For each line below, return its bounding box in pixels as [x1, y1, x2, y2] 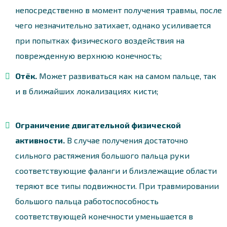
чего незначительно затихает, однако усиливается [15, 20, 211, 30]
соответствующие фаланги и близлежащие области [15, 165, 217, 175]
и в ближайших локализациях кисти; [15, 86, 158, 96]
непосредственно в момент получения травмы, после [15, 5, 222, 15]
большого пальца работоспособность [15, 196, 159, 206]
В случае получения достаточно [65, 135, 188, 145]
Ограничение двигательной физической [15, 120, 181, 130]
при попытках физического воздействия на [15, 35, 184, 45]
